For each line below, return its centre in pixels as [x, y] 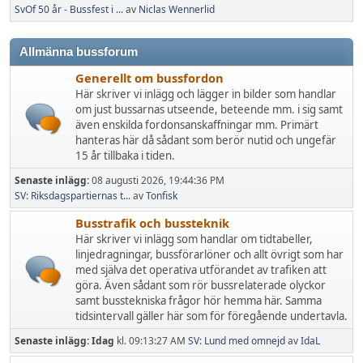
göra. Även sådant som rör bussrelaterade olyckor [201, 285]
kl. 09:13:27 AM [151, 341]
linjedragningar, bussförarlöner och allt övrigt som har [209, 254]
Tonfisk [162, 196]
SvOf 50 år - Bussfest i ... [69, 9]
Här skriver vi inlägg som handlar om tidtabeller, [194, 239]
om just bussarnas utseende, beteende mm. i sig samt [209, 109]
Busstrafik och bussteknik [152, 223]
